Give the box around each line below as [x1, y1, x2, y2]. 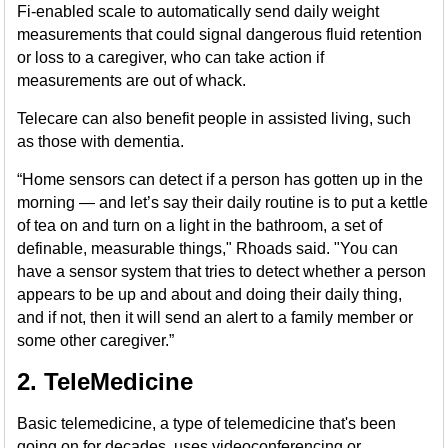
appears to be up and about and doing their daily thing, [17, 286, 403, 303]
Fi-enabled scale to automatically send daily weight [17, 3, 380, 20]
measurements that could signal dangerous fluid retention [17, 26, 423, 43]
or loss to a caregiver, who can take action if [17, 49, 325, 66]
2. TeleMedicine [17, 368, 194, 395]
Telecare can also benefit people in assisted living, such [17, 110, 412, 127]
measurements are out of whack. [17, 72, 247, 89]
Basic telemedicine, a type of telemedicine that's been [17, 415, 397, 432]
